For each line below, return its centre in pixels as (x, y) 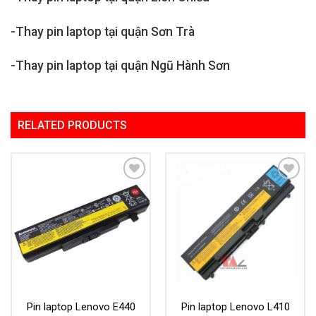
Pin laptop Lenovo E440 (81, 307)
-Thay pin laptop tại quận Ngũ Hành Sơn (120, 66)
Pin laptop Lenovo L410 (235, 307)
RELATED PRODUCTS (72, 126)
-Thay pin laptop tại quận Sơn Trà (103, 31)
